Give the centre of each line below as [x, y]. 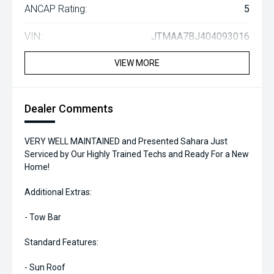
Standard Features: [61, 242]
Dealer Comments [69, 109]
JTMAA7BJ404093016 [200, 36]
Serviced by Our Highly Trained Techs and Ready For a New [137, 154]
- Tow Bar [43, 217]
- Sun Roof [45, 267]
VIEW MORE [137, 63]
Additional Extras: [58, 192]
